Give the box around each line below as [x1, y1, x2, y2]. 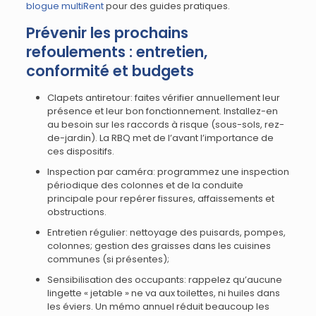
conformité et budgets [25, 61, 194, 81]
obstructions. [47, 205, 107, 219]
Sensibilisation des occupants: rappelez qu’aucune [47, 273, 282, 286]
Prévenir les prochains [25, 23, 188, 43]
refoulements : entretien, [25, 42, 207, 62]
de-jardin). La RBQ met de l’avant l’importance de [47, 131, 274, 145]
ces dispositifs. [47, 145, 114, 158]
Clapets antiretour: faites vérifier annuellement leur [47, 91, 280, 104]
